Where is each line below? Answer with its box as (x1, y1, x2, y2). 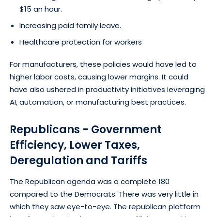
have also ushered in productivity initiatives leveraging (10, 84, 205, 94)
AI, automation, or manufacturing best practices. (10, 96, 186, 107)
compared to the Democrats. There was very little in (10, 188, 199, 199)
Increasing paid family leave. (19, 20, 121, 31)
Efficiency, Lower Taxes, (10, 137, 140, 153)
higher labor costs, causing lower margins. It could (10, 71, 188, 82)
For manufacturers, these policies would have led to (10, 59, 197, 69)
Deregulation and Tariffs (10, 153, 147, 168)
